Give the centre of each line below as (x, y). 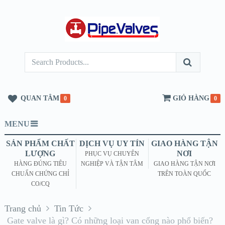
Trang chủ (23, 208)
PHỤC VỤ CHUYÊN (112, 154)
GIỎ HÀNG (191, 98)
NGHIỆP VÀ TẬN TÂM (112, 164)
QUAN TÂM (40, 98)
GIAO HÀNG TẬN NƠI (184, 164)
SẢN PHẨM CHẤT (40, 143)
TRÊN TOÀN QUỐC (185, 174)
